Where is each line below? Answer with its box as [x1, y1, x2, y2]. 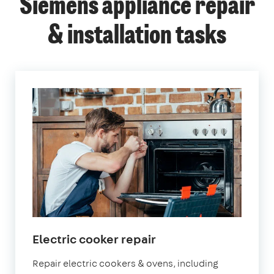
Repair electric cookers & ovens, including [32, 256, 218, 270]
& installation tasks [48, 23, 226, 50]
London [155, 244, 199, 261]
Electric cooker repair [32, 230, 156, 247]
